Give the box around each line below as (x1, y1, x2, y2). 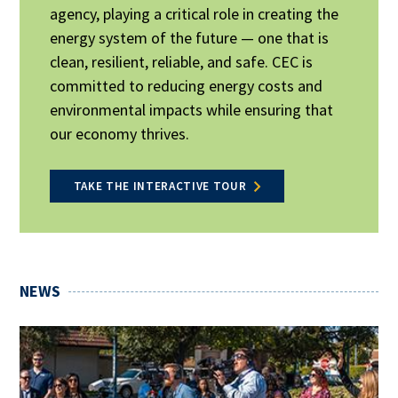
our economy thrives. (50, 123, 190, 145)
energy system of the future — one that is (50, 28, 330, 49)
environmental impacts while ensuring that (50, 99, 334, 121)
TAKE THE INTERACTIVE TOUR (73, 179, 247, 195)
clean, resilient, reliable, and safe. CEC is (50, 52, 314, 73)
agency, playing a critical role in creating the (50, 4, 339, 25)
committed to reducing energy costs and (50, 76, 323, 97)
